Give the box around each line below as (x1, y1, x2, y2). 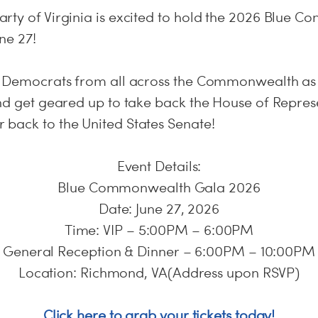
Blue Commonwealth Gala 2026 (57, 179, 261, 196)
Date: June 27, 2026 (98, 200, 220, 217)
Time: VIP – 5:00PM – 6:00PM (64, 221, 254, 238)
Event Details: (116, 158, 202, 175)
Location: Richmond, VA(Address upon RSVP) (18, 264, 300, 281)
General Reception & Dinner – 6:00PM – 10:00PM (3, 243, 315, 260)
